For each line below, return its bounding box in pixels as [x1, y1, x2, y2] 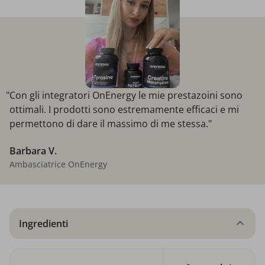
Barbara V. [9, 144, 57, 158]
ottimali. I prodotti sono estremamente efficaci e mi [9, 103, 239, 117]
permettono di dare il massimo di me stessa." [9, 117, 212, 131]
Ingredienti [19, 217, 68, 231]
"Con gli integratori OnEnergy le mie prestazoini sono [6, 89, 243, 102]
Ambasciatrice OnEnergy [9, 159, 107, 170]
